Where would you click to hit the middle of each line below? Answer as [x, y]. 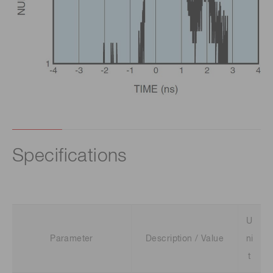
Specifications [69, 156]
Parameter [72, 239]
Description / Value [185, 239]
